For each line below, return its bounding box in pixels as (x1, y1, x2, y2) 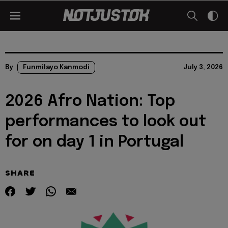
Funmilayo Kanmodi (23, 64, 90, 71)
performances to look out (5, 114, 206, 130)
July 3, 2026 (183, 64, 223, 71)
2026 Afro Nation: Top (5, 94, 175, 109)
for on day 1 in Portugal (5, 134, 184, 150)
